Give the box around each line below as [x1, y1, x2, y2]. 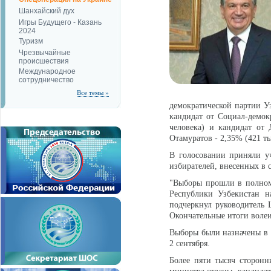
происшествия [19, 57, 69, 64]
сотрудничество [19, 76, 74, 83]
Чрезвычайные [19, 48, 71, 57]
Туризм [19, 37, 43, 45]
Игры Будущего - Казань [19, 18, 102, 27]
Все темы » [77, 89, 109, 96]
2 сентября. [169, 239, 210, 248]
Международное [19, 67, 76, 76]
